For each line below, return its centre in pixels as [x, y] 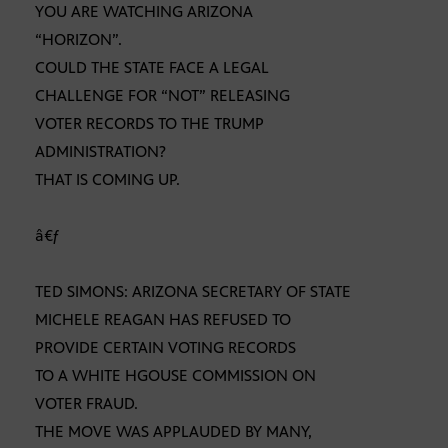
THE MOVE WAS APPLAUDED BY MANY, [173, 432]
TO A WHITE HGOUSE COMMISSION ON [175, 376]
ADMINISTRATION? [100, 152]
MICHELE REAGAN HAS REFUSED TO [163, 320]
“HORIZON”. [78, 40]
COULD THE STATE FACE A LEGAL [152, 68]
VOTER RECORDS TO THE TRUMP [149, 124]
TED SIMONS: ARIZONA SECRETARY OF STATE [193, 292]
